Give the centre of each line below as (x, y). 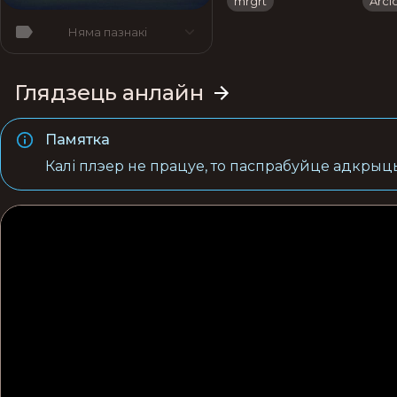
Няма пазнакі (107, 31)
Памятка (78, 140)
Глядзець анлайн (109, 93)
